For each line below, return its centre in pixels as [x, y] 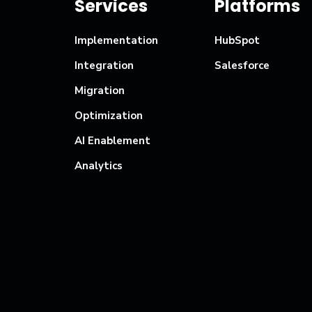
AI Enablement [112, 141]
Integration [104, 66]
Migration [100, 91]
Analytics [99, 166]
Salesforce [242, 66]
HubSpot [237, 41]
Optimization [109, 116]
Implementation [116, 41]
